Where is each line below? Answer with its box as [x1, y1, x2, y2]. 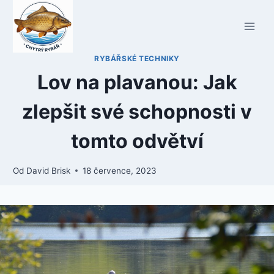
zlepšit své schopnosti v [22, 99, 252, 124]
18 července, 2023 [82, 165, 157, 176]
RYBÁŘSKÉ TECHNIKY [94, 54, 180, 63]
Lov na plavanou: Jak [37, 70, 237, 94]
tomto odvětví [70, 128, 204, 153]
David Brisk [26, 165, 70, 176]
